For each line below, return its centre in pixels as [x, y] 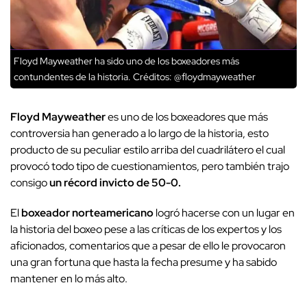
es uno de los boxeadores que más [188, 116]
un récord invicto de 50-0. [114, 182]
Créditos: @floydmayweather [193, 76]
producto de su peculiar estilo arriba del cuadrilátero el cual [148, 149]
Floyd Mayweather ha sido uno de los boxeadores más [126, 61]
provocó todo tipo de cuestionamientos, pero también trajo [150, 166]
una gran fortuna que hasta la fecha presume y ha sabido [144, 262]
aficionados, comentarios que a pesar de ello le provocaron [148, 245]
